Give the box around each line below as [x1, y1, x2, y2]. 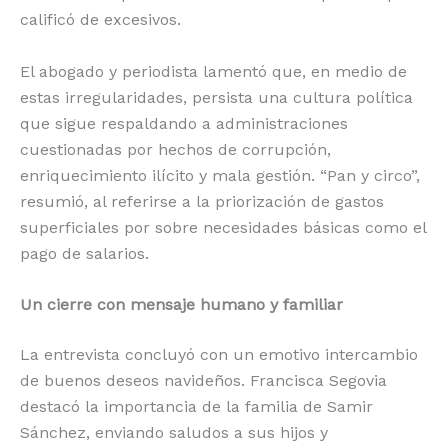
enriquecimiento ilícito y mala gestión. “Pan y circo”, [20, 165, 420, 185]
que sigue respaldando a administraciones [20, 113, 348, 133]
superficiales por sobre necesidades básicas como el [20, 217, 426, 237]
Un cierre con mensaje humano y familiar [20, 295, 343, 315]
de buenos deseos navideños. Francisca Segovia [20, 371, 387, 391]
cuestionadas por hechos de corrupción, [20, 139, 331, 159]
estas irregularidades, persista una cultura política [20, 87, 413, 107]
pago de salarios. [20, 243, 149, 263]
